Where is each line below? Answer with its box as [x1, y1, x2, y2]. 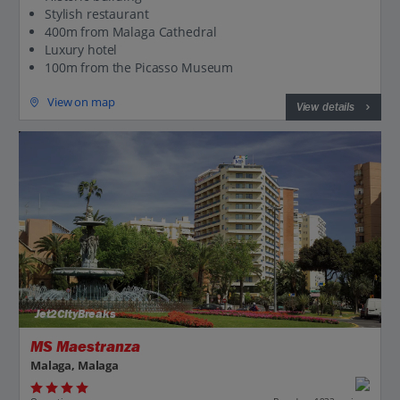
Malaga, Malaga [30, 357, 120, 374]
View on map [47, 94, 115, 111]
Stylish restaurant [45, 4, 149, 22]
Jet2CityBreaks [30, 306, 116, 321]
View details [296, 99, 354, 114]
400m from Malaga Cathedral [45, 22, 217, 40]
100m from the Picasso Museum [45, 58, 234, 76]
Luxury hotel [45, 40, 118, 58]
